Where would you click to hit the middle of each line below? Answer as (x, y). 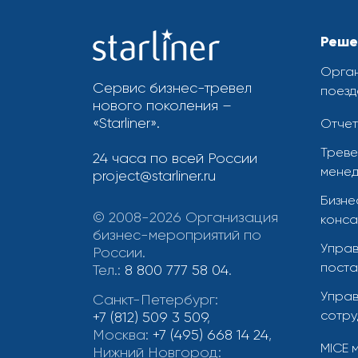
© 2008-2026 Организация (185, 218)
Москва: (122, 335)
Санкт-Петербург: (155, 300)
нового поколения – (162, 105)
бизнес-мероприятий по (177, 235)
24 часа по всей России (175, 159)
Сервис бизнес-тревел (172, 88)
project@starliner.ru (154, 176)
